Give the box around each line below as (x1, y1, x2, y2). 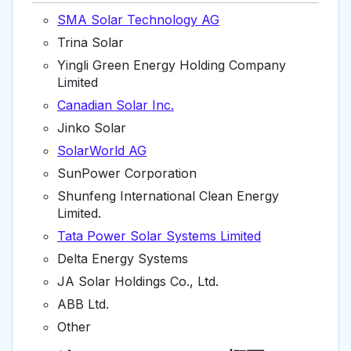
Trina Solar (57, 34, 124, 51)
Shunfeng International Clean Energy (57, 188, 279, 204)
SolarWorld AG (57, 143, 147, 159)
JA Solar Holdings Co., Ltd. (57, 273, 219, 290)
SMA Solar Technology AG (57, 12, 219, 28)
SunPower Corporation (57, 165, 197, 182)
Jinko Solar (57, 120, 126, 136)
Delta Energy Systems (57, 251, 188, 267)
